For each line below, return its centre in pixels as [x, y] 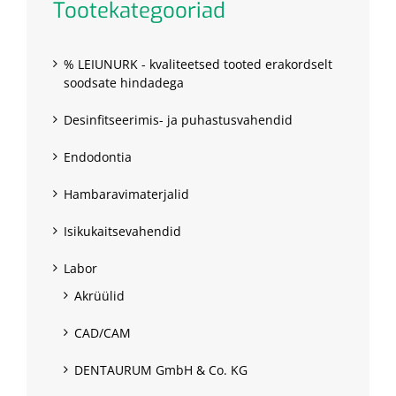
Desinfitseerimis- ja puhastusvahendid [178, 120]
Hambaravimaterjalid [126, 194]
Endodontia [98, 157]
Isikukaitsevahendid [122, 232]
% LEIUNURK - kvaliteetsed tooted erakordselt [198, 65]
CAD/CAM [103, 333]
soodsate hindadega [124, 83]
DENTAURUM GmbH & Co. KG [161, 370]
